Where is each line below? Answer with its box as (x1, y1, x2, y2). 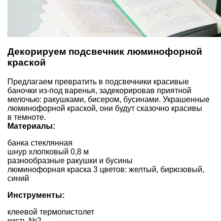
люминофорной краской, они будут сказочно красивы (7, 104, 202, 112)
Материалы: (7, 121, 55, 130)
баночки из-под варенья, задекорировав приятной (7, 86, 191, 95)
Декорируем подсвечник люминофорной (7, 46, 202, 57)
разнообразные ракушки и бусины (7, 156, 133, 165)
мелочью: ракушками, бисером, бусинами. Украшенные (7, 95, 210, 104)
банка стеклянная (7, 138, 73, 147)
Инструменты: (7, 190, 65, 199)
